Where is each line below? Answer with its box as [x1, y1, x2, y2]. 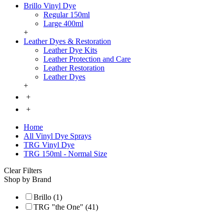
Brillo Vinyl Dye [24, 1, 76, 10]
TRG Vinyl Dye [24, 141, 74, 149]
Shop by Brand [4, 175, 51, 184]
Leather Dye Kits [43, 46, 97, 55]
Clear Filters [4, 166, 42, 175]
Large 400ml [43, 19, 83, 28]
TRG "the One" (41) [34, 203, 98, 212]
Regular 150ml [43, 10, 90, 19]
